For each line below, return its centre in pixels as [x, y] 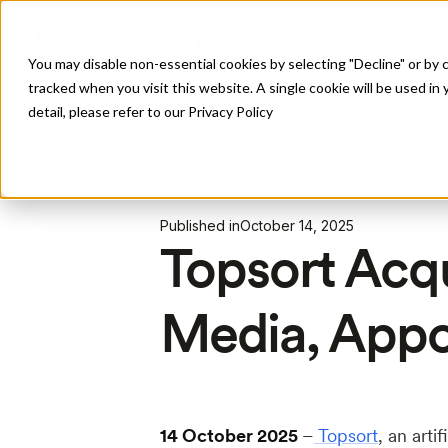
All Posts [209, 140]
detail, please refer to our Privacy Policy [150, 111]
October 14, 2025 [297, 225]
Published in [200, 225]
